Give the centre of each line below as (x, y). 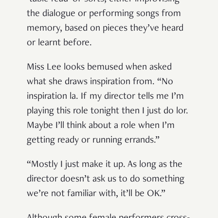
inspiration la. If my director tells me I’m (105, 97)
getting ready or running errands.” (93, 141)
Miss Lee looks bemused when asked (99, 68)
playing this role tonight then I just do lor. (108, 112)
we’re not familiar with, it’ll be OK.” (96, 194)
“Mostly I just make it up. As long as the (105, 165)
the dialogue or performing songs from (104, 14)
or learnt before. (59, 44)
